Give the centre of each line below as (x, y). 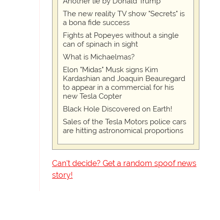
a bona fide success (96, 23)
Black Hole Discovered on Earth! (118, 109)
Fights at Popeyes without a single (121, 36)
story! (62, 175)
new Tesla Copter (92, 96)
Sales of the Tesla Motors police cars (124, 122)
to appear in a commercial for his (118, 88)
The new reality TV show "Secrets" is (124, 14)
